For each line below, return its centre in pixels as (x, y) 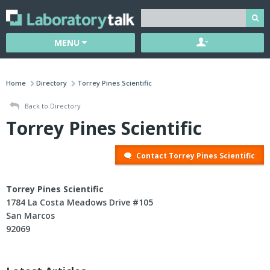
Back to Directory (52, 106)
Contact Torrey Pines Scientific (195, 156)
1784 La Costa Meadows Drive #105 (80, 202)
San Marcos (30, 216)
